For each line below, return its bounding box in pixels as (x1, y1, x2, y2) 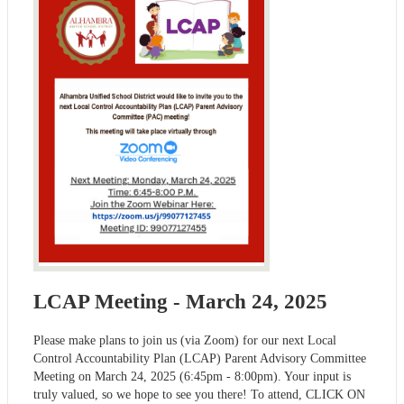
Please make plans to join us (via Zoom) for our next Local (33, 334, 336, 348)
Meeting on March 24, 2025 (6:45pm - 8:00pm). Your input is (33, 370, 351, 384)
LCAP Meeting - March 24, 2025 (33, 290, 327, 314)
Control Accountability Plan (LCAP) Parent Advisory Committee (33, 352, 366, 366)
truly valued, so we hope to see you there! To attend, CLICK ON (33, 388, 365, 402)
